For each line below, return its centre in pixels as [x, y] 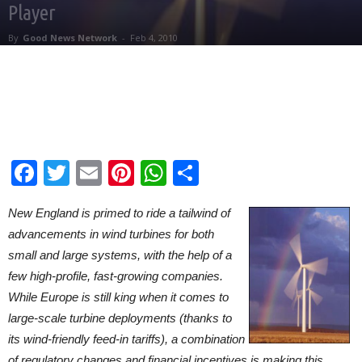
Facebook [95, 173]
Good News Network [70, 38]
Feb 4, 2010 [154, 38]
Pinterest [185, 173]
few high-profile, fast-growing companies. [116, 276]
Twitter [108, 173]
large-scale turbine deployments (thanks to [120, 318]
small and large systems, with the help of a [120, 255]
